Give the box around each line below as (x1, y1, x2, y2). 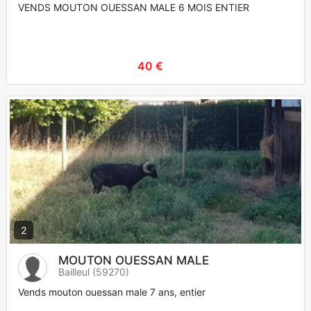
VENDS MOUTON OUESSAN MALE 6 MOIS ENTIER (18, 1, 249, 14)
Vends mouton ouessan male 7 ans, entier (18, 286, 205, 299)
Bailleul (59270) (58, 266, 129, 278)
